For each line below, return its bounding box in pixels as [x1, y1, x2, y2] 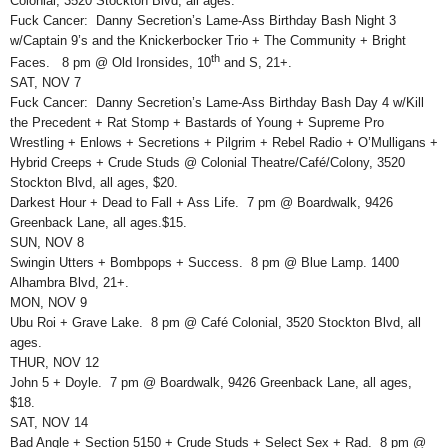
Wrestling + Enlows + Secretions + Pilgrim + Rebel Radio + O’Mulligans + [10, 134, 438, 150]
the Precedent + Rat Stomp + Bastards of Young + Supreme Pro [10, 114, 384, 130]
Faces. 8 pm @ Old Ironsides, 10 [10, 54, 211, 70]
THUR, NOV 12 [10, 354, 99, 370]
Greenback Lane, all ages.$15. [10, 214, 187, 230]
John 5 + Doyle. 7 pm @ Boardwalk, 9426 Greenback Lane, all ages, [10, 374, 412, 390]
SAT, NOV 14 [10, 414, 88, 430]
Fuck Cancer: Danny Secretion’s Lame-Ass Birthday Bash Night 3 [10, 13, 396, 29]
